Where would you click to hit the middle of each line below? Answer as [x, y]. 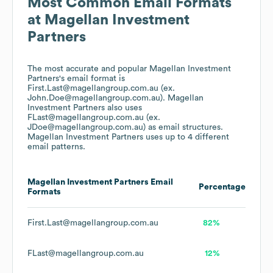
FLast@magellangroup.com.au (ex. [94, 118]
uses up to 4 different [186, 137]
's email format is [92, 79]
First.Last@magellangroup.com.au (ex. [101, 89]
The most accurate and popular [88, 69]
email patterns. [56, 147]
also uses [123, 108]
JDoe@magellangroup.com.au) [87, 128]
